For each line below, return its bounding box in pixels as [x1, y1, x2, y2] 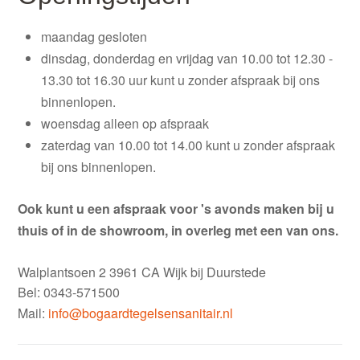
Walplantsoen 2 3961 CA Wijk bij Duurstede [18, 262, 267, 281]
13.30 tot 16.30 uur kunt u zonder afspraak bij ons [41, 70, 321, 89]
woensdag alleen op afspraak [41, 113, 210, 133]
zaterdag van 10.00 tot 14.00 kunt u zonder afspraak [41, 135, 336, 154]
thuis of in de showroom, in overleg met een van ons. [18, 221, 339, 240]
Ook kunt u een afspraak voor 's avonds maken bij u [18, 199, 335, 219]
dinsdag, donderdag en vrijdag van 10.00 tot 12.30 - [41, 48, 333, 67]
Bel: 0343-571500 [18, 282, 121, 301]
